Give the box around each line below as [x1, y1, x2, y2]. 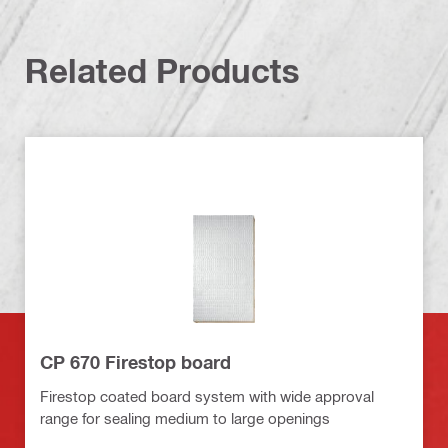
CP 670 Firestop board [40, 350, 231, 373]
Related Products [25, 50, 300, 90]
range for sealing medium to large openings [40, 408, 330, 427]
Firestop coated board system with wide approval [40, 386, 374, 405]
